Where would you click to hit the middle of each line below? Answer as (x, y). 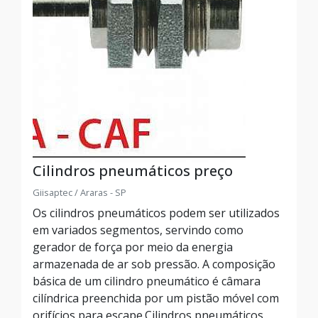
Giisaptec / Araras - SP (79, 192)
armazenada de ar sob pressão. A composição (154, 264)
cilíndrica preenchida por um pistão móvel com (156, 298)
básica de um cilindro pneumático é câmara (147, 281)
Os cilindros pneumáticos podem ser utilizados (156, 213)
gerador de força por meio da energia (133, 247)
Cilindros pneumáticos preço (133, 171)
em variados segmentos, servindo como (138, 230)
